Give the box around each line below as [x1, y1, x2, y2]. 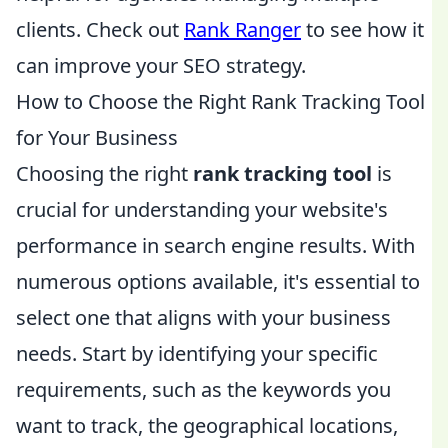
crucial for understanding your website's [16, 196, 388, 223]
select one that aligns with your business [16, 304, 391, 331]
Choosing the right [16, 160, 193, 187]
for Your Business [16, 124, 178, 151]
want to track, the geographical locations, [16, 412, 398, 439]
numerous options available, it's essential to [16, 268, 420, 295]
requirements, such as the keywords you [16, 376, 391, 403]
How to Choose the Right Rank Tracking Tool [16, 88, 425, 115]
